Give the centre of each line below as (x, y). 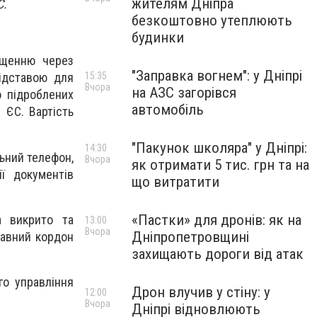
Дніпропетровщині (190, 237)
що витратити (175, 182)
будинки (158, 38)
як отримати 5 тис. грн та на (220, 165)
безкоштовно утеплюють (212, 21)
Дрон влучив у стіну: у (201, 292)
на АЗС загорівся (184, 93)
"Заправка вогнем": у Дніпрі (217, 76)
